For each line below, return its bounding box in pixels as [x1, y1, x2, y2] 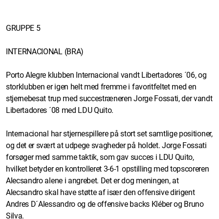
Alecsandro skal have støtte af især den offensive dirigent [6, 187, 195, 197]
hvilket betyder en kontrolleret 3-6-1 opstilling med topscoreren [6, 164, 209, 174]
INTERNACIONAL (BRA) [6, 46, 84, 56]
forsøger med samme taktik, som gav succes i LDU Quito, [6, 152, 194, 162]
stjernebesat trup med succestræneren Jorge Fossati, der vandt [6, 93, 213, 103]
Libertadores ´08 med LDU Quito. [6, 105, 114, 115]
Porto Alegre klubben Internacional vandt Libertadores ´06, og [6, 70, 207, 80]
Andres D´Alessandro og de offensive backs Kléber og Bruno [6, 199, 204, 209]
